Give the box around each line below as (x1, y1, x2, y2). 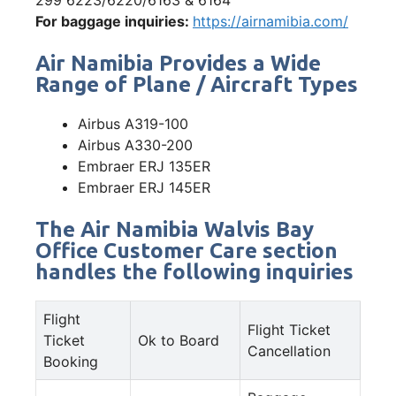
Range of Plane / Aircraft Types (35, 72, 358, 96)
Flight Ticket (247, 320, 331, 339)
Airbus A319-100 (78, 114, 188, 133)
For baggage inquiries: (35, 11, 193, 30)
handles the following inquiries (35, 259, 354, 284)
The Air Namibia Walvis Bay (35, 217, 314, 241)
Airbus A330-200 (78, 135, 193, 154)
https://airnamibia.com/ (193, 11, 348, 30)
